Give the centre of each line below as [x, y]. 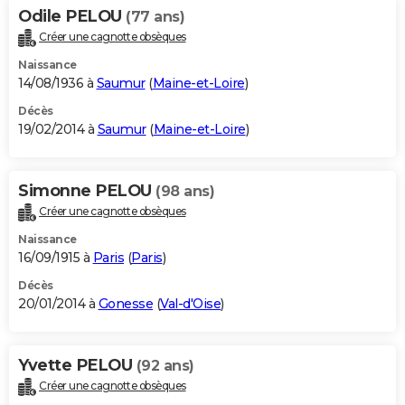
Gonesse [125, 304]
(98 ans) [185, 192]
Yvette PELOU [77, 366]
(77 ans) [155, 17]
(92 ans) [165, 366]
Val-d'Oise [190, 304]
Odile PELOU [72, 17]
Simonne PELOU [87, 191]
